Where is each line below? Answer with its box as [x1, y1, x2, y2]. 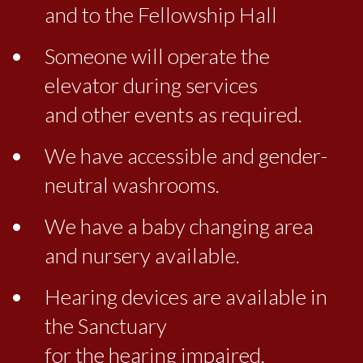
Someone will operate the [45, 42, 270, 69]
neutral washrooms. [45, 171, 220, 198]
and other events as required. [45, 100, 302, 127]
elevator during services [45, 71, 258, 98]
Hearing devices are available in [45, 283, 327, 310]
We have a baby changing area [45, 212, 314, 239]
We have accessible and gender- [45, 142, 327, 169]
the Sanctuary [45, 312, 167, 339]
